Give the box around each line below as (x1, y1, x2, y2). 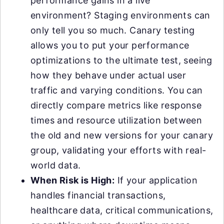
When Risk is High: (30, 175, 115, 185)
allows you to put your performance (30, 40, 189, 50)
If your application (114, 175, 198, 185)
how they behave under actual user (30, 70, 186, 80)
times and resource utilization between (30, 115, 202, 125)
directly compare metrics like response (30, 100, 202, 110)
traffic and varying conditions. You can (30, 85, 203, 95)
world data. (30, 160, 81, 170)
